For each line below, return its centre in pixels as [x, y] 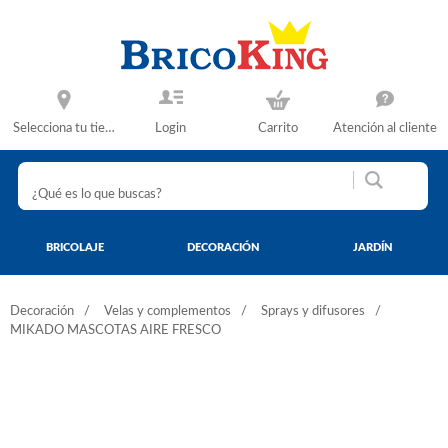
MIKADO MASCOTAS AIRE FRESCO [115, 330]
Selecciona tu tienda [68, 128]
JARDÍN [373, 247]
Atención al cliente [384, 128]
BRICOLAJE [74, 247]
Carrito [277, 128]
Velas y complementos [167, 311]
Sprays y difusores [313, 311]
